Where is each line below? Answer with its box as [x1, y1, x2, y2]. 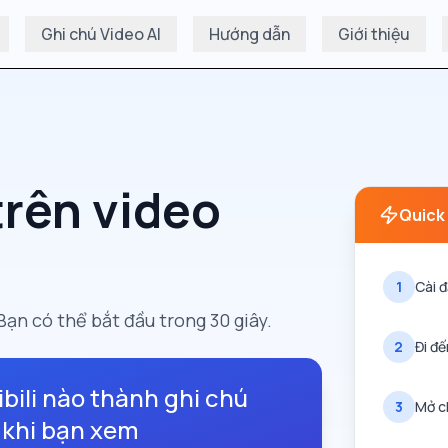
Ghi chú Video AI [41, 23, 161, 45]
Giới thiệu [338, 23, 410, 45]
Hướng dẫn [209, 23, 290, 45]
